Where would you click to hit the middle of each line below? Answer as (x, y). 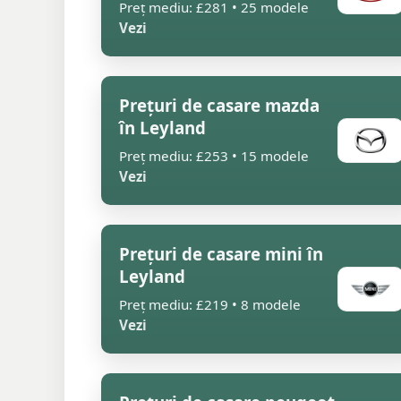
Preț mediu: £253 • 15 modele (214, 156)
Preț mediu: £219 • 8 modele (210, 304)
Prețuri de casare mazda (219, 105)
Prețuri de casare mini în (221, 254)
